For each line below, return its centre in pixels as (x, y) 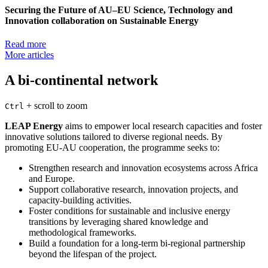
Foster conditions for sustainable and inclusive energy (130, 211)
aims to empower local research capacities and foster (162, 126)
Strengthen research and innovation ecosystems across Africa (143, 168)
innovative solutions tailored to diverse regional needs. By (114, 137)
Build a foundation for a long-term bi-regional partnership (137, 243)
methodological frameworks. (83, 233)
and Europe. (52, 179)
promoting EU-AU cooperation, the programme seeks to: (112, 148)
